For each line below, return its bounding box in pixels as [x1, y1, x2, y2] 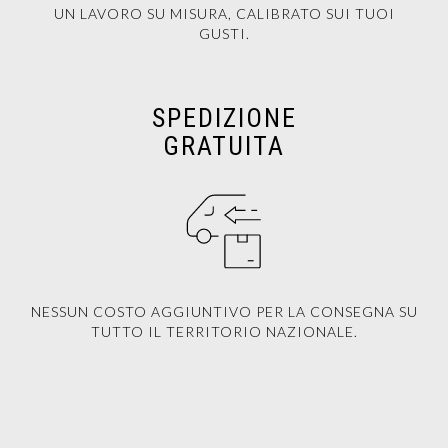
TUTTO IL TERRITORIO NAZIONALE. [90, 323, 358, 340]
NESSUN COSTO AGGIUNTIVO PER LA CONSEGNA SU [30, 303, 418, 320]
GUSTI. [198, 25, 250, 42]
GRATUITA [163, 131, 285, 161]
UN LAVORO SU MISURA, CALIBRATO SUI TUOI [53, 5, 395, 22]
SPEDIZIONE [151, 103, 297, 133]
